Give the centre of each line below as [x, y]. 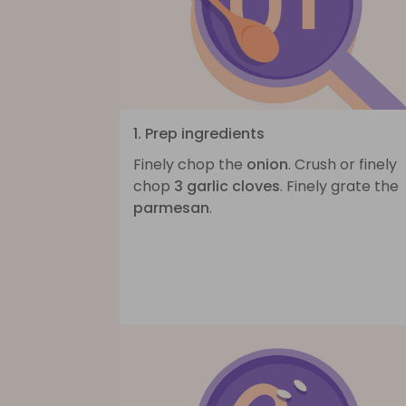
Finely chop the [190, 164]
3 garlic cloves [227, 186]
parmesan [171, 208]
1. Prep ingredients [199, 133]
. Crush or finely [343, 164]
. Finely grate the [339, 186]
